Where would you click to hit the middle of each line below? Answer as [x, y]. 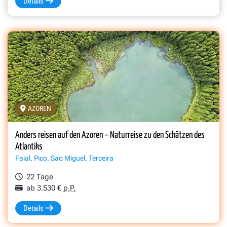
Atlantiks [29, 147]
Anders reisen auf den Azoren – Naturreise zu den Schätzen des [110, 136]
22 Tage [40, 177]
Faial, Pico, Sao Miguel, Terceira [64, 158]
